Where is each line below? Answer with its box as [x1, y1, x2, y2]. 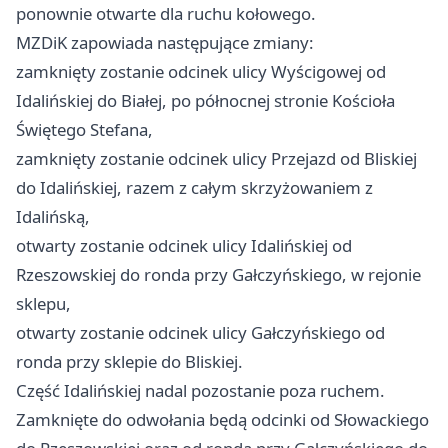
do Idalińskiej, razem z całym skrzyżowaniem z [16, 175, 373, 199]
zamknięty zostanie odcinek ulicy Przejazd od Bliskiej [16, 146, 417, 170]
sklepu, [16, 291, 71, 315]
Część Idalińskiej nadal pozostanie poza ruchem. [16, 378, 385, 402]
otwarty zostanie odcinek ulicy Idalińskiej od [16, 233, 352, 257]
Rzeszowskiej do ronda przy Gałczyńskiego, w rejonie [16, 262, 421, 286]
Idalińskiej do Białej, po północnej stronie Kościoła [16, 88, 395, 112]
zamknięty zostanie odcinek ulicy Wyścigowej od [16, 59, 386, 83]
